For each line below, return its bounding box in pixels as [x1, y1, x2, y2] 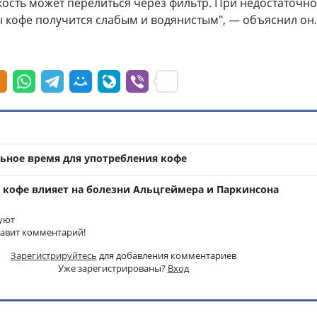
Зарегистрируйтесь [10, 249, 97, 262]
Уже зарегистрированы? [57, 262, 168, 275]
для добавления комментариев [96, 249, 236, 262]
